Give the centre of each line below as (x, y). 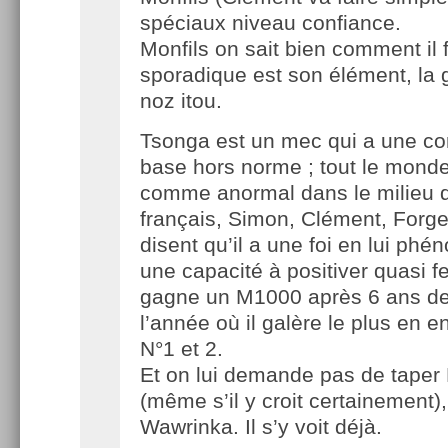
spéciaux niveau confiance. (270, 22)
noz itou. (181, 100)
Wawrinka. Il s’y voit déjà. (261, 426)
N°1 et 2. (181, 348)
